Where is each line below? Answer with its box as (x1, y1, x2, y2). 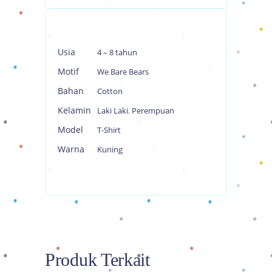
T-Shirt (97, 124, 121, 135)
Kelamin (58, 104, 91, 116)
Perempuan (132, 104, 174, 116)
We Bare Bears (97, 66, 149, 77)
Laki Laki (97, 104, 128, 116)
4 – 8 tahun (97, 46, 137, 58)
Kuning (97, 143, 123, 155)
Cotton (97, 85, 123, 97)
